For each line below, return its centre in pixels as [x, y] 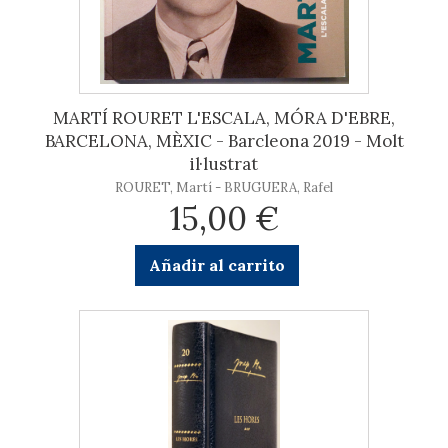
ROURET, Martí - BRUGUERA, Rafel [224, 187]
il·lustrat [224, 164]
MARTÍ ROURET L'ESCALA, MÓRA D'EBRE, [224, 118]
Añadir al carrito [216, 265]
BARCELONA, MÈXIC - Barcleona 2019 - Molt [224, 141]
